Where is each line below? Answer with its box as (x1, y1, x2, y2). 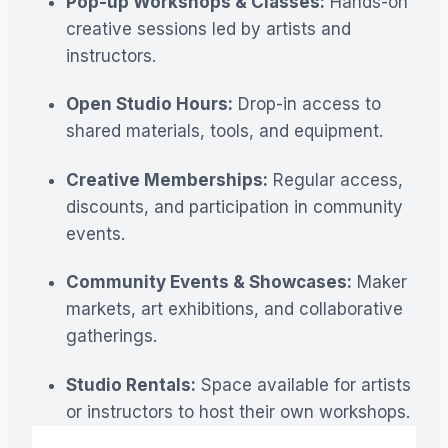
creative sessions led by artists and (66, 19, 351, 40)
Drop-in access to (233, 94, 381, 115)
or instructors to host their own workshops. (66, 401, 410, 422)
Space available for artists (196, 374, 411, 395)
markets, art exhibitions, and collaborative (66, 299, 403, 320)
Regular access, (268, 169, 403, 190)
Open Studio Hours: (66, 94, 233, 115)
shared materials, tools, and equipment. (66, 121, 383, 142)
